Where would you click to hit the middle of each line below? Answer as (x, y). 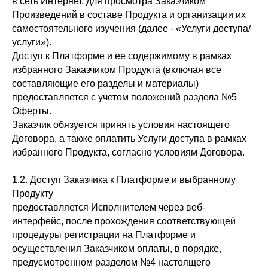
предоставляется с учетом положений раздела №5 (124, 97)
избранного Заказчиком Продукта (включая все (117, 70)
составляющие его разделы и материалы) (105, 83)
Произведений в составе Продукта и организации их (129, 15)
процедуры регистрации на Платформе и (104, 235)
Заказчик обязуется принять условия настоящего (121, 125)
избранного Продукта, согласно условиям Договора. (128, 152)
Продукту (33, 194)
